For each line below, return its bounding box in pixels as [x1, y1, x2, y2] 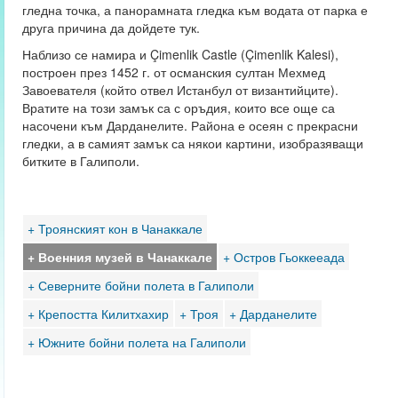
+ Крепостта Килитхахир [27, 305, 169, 322]
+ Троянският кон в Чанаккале [27, 219, 203, 237]
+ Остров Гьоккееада [222, 248, 345, 266]
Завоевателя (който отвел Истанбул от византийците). [21, 81, 338, 99]
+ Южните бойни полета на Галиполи [27, 333, 246, 351]
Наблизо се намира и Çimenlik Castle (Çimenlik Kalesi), [21, 45, 338, 63]
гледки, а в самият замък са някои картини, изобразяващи [21, 134, 363, 152]
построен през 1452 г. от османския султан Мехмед [21, 63, 325, 81]
